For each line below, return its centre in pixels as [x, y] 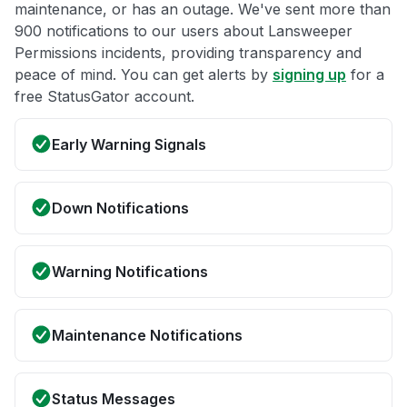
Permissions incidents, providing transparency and [188, 53]
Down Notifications [120, 208]
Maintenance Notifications [147, 336]
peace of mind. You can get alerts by [144, 75]
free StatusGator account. [104, 97]
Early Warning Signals [129, 145]
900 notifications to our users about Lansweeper [184, 31]
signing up [309, 75]
